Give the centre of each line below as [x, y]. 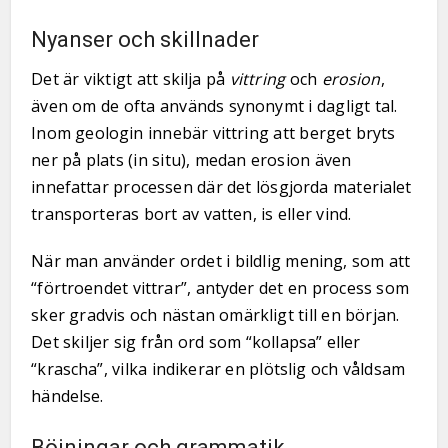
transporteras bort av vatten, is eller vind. [191, 214]
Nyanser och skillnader [145, 39]
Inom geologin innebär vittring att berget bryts [213, 133]
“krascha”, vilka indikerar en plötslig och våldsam [218, 369]
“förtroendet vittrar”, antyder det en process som [220, 288]
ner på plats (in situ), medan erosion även [191, 160]
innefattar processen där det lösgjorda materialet [221, 187]
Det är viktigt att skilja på [130, 79]
